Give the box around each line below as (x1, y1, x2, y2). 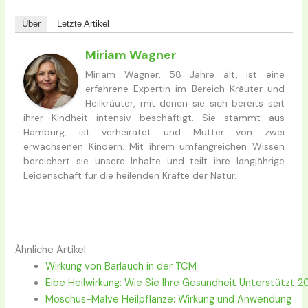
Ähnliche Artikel (15, 243, 87, 256)
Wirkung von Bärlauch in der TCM (45, 259, 197, 273)
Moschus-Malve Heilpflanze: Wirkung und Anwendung (45, 292, 292, 306)
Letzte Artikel (57, 18, 110, 29)
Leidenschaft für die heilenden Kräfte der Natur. (23, 168, 237, 181)
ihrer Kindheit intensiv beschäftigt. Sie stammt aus (23, 111, 285, 124)
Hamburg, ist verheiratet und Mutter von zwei (23, 125, 285, 138)
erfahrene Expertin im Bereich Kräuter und (85, 82, 285, 95)
